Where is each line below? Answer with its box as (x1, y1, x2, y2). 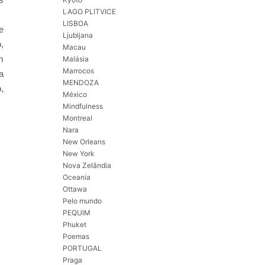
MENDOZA (63, 78, 99, 88)
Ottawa (63, 185, 87, 194)
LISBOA (63, 19, 88, 28)
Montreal (63, 114, 92, 123)
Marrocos (63, 66, 94, 76)
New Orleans (63, 137, 105, 147)
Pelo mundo (63, 196, 102, 206)
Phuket (63, 220, 86, 230)
